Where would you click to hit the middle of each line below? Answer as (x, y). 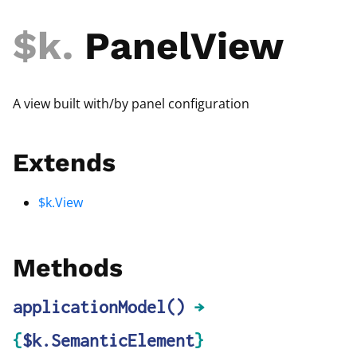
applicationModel (89, 307)
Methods (68, 268)
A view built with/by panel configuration (131, 104)
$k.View (61, 202)
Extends (64, 163)
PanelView (178, 46)
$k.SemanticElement (108, 340)
